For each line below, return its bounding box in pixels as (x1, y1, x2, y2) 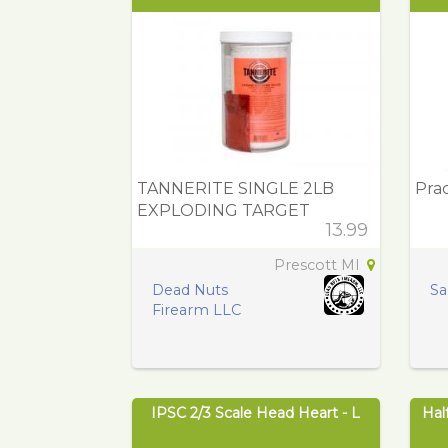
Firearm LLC (152, 301, 241, 320)
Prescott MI (273, 256, 364, 275)
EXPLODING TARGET (137, 201, 310, 221)
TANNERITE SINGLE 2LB (137, 179, 334, 199)
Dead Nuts (152, 281, 228, 300)
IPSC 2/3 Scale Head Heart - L (151, 404, 361, 423)
